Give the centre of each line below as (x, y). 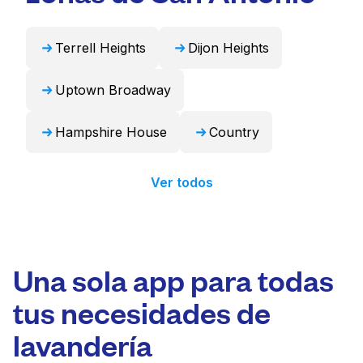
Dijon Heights (228, 48)
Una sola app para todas (173, 279)
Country (234, 132)
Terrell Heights (100, 48)
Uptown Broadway (113, 90)
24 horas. (81, 17)
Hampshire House (111, 132)
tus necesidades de (142, 312)
